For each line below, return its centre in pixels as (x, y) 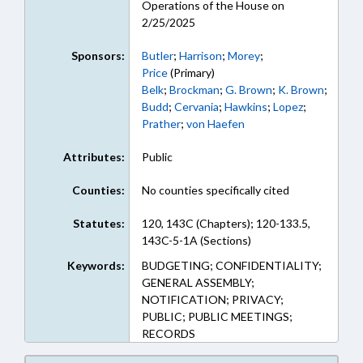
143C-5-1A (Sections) (196, 240)
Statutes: (98, 223)
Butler (157, 56)
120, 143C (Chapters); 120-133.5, (226, 223)
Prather (161, 124)
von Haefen (215, 124)
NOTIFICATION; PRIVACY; (212, 299)
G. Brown (248, 90)
